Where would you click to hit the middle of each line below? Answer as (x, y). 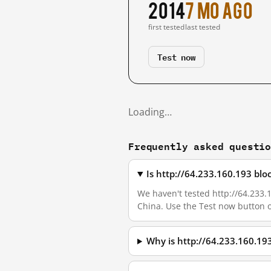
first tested (166, 27)
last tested (203, 27)
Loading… (150, 112)
